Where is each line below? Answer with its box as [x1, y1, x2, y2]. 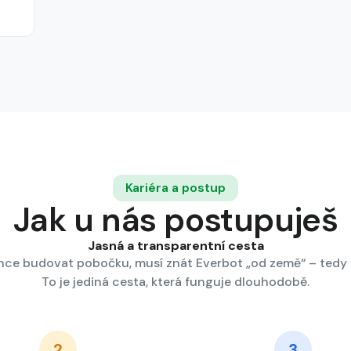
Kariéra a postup [125, 179, 226, 196]
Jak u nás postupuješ [13, 198, 338, 241]
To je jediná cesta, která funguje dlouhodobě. [42, 273, 309, 290]
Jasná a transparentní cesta [87, 237, 264, 254]
